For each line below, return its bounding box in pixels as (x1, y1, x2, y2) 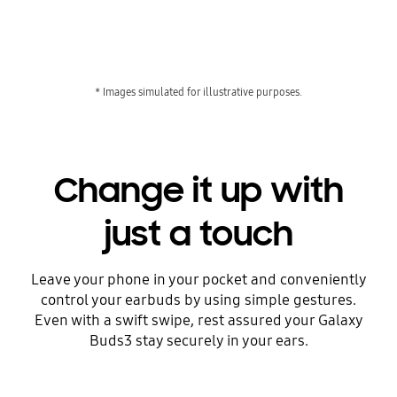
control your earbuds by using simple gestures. (41, 291, 356, 310)
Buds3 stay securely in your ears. (89, 331, 308, 351)
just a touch (104, 213, 293, 256)
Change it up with (53, 169, 344, 213)
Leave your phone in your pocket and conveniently (30, 270, 367, 290)
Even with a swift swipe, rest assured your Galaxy (34, 311, 363, 331)
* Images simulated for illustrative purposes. (95, 84, 302, 98)
